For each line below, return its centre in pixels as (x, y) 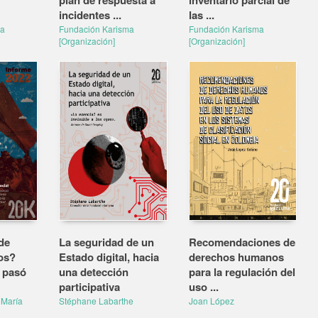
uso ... (203, 287)
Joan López (211, 301)
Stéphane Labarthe (96, 301)
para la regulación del (242, 272)
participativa (89, 287)
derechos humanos (236, 257)
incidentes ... (90, 15)
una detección (94, 272)
